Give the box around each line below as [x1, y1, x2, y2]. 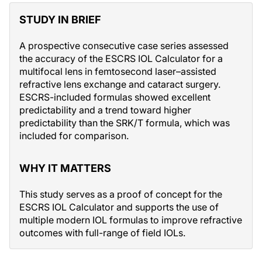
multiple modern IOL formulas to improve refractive [19, 214, 242, 226]
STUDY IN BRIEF [19, 13, 101, 26]
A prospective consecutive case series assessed [19, 40, 229, 51]
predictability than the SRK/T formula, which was [19, 117, 230, 129]
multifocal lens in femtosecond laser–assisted [19, 65, 216, 77]
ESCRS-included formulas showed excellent [19, 91, 211, 103]
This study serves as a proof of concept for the [19, 188, 222, 200]
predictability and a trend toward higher [19, 104, 191, 116]
